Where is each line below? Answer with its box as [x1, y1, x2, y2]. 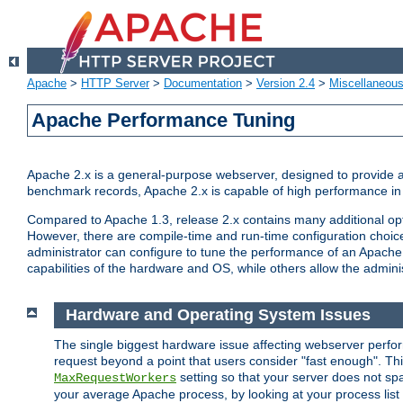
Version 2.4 [256, 76, 315, 91]
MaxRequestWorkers [54, 370, 176, 385]
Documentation [164, 76, 242, 91]
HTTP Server [81, 76, 149, 91]
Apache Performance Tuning [31, 109, 296, 132]
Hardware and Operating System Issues [65, 306, 371, 325]
